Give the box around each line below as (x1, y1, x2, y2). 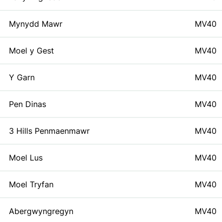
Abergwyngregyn (9, 206, 73, 216)
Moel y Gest (9, 46, 54, 55)
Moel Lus (9, 153, 43, 163)
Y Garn (9, 72, 35, 82)
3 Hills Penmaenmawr (9, 126, 90, 136)
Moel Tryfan (9, 179, 54, 189)
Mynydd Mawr (9, 19, 62, 29)
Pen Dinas (9, 99, 46, 109)
